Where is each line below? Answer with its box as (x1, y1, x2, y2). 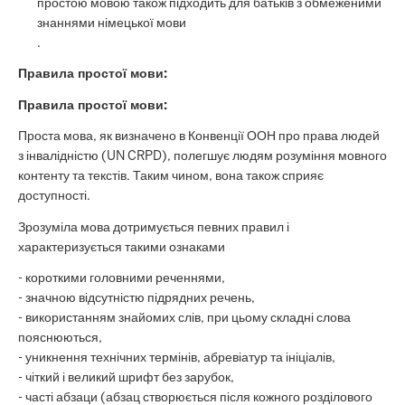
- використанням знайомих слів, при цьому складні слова (18, 309, 351, 326)
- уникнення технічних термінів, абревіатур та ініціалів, (18, 349, 335, 366)
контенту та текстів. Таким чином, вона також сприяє (18, 167, 324, 184)
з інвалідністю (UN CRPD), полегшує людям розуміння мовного (18, 147, 387, 165)
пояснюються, (18, 329, 102, 346)
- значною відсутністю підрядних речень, (18, 289, 255, 306)
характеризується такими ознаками (18, 238, 225, 255)
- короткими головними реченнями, (18, 269, 225, 287)
